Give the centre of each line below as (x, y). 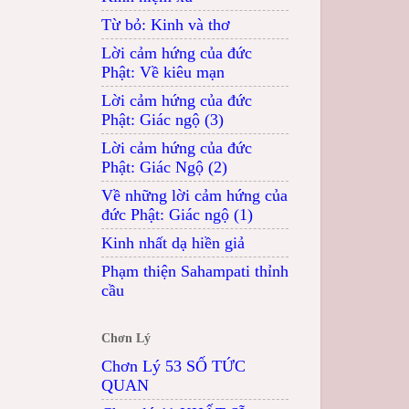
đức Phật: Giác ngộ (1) (177, 214)
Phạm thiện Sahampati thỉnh (195, 271)
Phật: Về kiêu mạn (163, 72)
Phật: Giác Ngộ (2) (164, 167)
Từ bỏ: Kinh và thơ (166, 24)
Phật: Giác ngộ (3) (163, 119)
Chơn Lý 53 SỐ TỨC (173, 366)
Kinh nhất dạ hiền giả (173, 242)
